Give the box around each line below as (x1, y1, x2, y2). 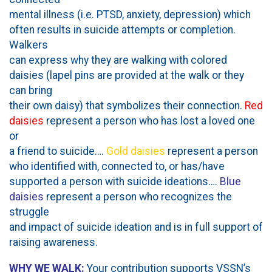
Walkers (9, 39, 48, 52)
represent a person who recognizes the (44, 191, 232, 203)
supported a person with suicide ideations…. (9, 175, 220, 188)
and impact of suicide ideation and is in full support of (9, 221, 263, 234)
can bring (9, 84, 52, 97)
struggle (9, 206, 49, 219)
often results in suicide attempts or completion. (9, 24, 236, 36)
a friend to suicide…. (9, 145, 106, 158)
